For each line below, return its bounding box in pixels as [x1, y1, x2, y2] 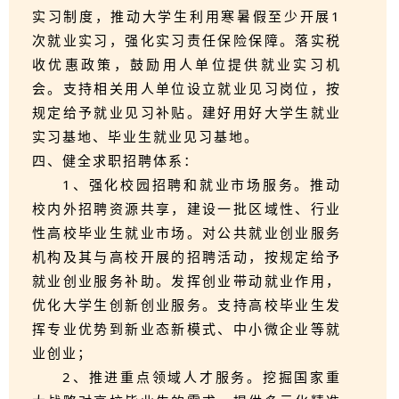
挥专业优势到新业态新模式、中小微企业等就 [32, 320, 341, 338]
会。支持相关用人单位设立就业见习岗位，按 [32, 79, 341, 97]
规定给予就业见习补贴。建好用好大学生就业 [32, 103, 341, 121]
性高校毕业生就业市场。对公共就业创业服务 [32, 224, 341, 241]
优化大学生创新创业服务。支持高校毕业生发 [32, 296, 341, 313]
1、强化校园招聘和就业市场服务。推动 [62, 175, 341, 193]
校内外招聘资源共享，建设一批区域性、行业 [32, 199, 341, 217]
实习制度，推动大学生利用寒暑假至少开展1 [32, 7, 341, 25]
